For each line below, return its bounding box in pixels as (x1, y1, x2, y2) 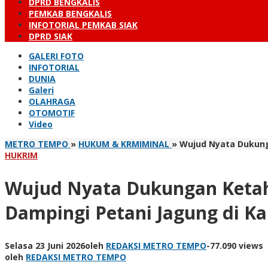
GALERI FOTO (29, 50, 84, 62)
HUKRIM (5, 150, 38, 161)
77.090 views (210, 239, 263, 251)
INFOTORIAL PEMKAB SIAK (29, 19, 138, 31)
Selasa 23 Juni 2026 (5, 239, 85, 251)
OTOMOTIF (29, 107, 75, 118)
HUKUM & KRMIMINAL (78, 138, 169, 150)
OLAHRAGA (29, 96, 75, 107)
